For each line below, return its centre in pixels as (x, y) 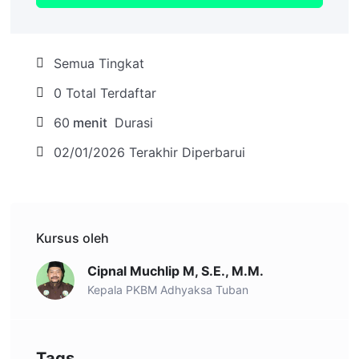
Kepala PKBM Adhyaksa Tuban (168, 290)
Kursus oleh (73, 238)
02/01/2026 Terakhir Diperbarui (149, 152)
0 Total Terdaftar (105, 93)
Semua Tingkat (99, 63)
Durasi (132, 122)
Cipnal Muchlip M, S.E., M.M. (175, 271)
